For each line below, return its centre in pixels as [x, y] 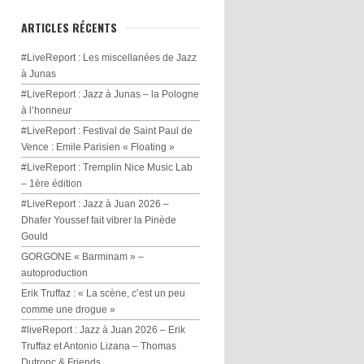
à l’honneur [46, 110]
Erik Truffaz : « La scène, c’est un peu [103, 293]
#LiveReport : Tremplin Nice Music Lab [107, 167]
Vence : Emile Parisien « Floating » [98, 147]
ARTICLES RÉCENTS [69, 27]
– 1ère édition [52, 184]
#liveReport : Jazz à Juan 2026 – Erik [103, 330]
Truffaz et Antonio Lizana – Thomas [99, 346]
